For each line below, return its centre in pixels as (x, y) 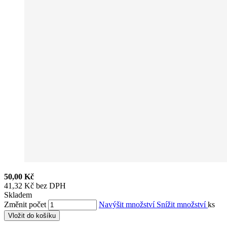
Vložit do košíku (32, 215)
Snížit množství (182, 204)
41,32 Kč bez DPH (35, 185)
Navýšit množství (128, 204)
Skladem (18, 195)
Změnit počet (25, 204)
